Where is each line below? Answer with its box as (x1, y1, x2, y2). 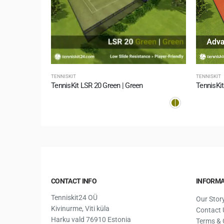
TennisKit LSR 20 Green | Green (51, 81, 143, 90)
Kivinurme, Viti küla (51, 204, 109, 212)
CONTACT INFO (51, 176, 96, 185)
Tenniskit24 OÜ (51, 193, 97, 201)
